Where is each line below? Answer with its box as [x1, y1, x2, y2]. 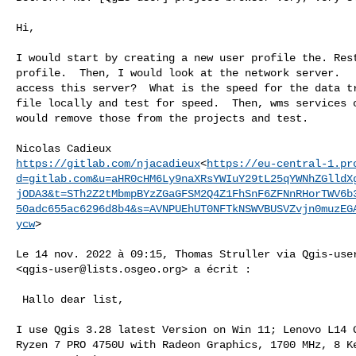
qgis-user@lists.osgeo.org [22, 262, 181, 276]
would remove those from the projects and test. [16, 111, 308, 125]
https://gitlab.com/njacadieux [16, 157, 200, 170]
